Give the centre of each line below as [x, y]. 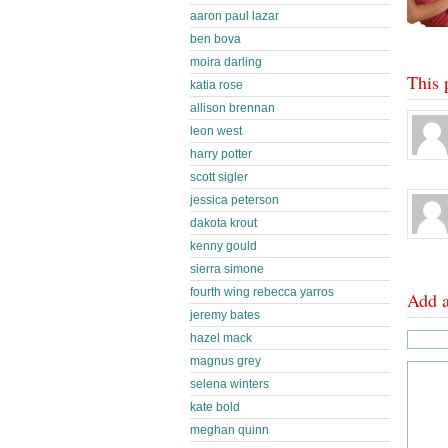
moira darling [226, 62]
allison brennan [232, 108]
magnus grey [225, 361]
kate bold [215, 407]
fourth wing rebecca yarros [262, 292]
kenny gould [223, 246]
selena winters [229, 384]
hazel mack [221, 338]
